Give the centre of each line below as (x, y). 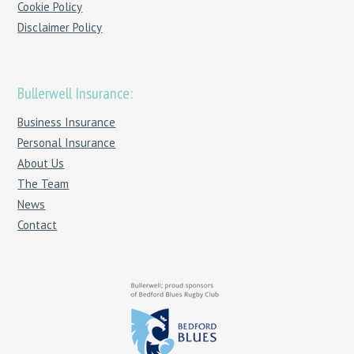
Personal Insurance (67, 143)
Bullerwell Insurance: (75, 94)
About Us (41, 164)
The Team (43, 184)
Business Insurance (67, 122)
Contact (38, 225)
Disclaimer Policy (60, 28)
